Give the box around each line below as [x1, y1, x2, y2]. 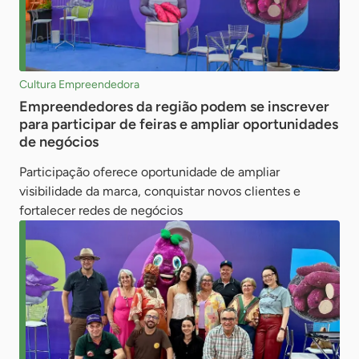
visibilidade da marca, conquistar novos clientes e [19, 183, 301, 199]
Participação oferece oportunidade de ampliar [19, 163, 280, 179]
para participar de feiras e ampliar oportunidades [19, 115, 338, 133]
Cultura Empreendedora [19, 77, 139, 91]
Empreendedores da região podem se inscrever [19, 97, 329, 115]
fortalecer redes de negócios [19, 202, 183, 218]
